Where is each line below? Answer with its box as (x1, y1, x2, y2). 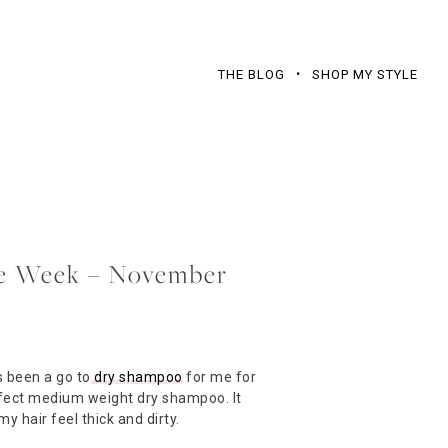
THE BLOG (218, 66, 285, 82)
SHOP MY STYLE (312, 66, 418, 82)
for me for (182, 368, 256, 385)
